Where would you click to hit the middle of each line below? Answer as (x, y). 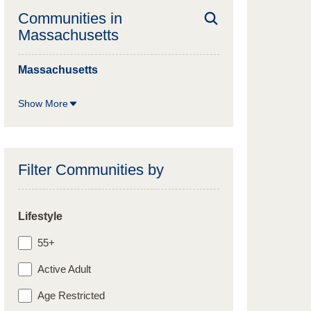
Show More (43, 103)
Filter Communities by (91, 170)
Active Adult (64, 269)
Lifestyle (40, 216)
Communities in (70, 18)
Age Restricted (71, 295)
